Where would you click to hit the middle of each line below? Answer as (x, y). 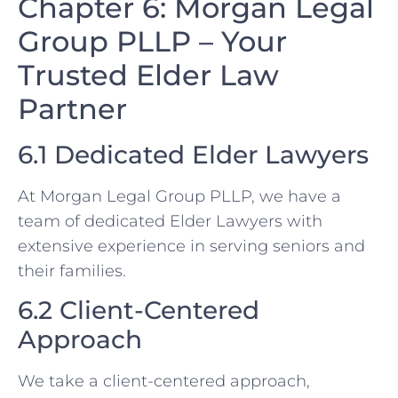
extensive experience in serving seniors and (191, 246)
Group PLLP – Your (152, 41)
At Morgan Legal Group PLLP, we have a (179, 196)
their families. (72, 271)
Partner (72, 108)
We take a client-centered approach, (164, 382)
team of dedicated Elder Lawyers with (170, 221)
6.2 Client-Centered (139, 310)
